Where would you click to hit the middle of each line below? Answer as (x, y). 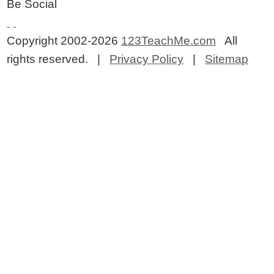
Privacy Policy (147, 59)
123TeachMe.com (169, 40)
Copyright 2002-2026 (64, 40)
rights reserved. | (58, 59)
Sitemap (227, 59)
